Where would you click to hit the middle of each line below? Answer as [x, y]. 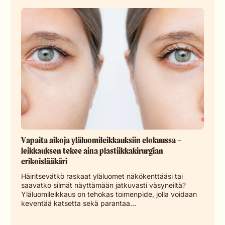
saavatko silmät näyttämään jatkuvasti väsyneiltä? [103, 185]
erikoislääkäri [44, 161]
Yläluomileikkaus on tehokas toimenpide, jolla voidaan [109, 194]
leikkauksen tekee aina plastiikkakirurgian [92, 150]
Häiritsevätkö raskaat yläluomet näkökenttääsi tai [102, 176]
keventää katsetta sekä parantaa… [79, 203]
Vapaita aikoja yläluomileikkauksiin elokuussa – [101, 140]
